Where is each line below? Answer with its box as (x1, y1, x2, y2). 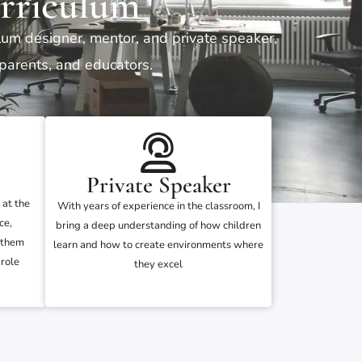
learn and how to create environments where (53, 238, 263, 253)
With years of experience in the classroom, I (57, 199, 260, 214)
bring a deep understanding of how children (56, 218, 261, 234)
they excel (134, 257, 183, 272)
